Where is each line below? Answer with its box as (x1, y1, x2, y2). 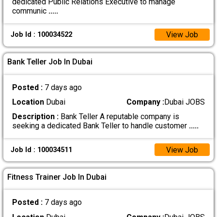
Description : (12, 112, 59, 122)
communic (12, 6, 48, 15)
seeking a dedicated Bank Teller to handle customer (12, 121, 189, 131)
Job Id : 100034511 (10, 145, 72, 154)
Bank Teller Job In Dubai (7, 57, 93, 67)
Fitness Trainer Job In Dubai (7, 172, 107, 182)
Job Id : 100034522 (10, 31, 72, 39)
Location (12, 97, 44, 107)
